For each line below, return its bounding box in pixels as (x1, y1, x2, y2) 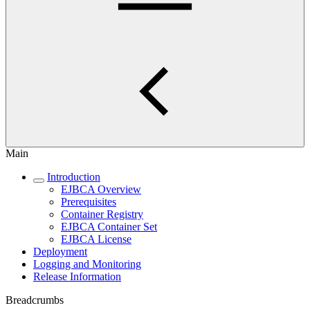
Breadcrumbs (6, 294, 64, 306)
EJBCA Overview (61, 183, 141, 195)
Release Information (33, 271, 121, 282)
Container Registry (61, 208, 143, 220)
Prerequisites (61, 196, 116, 208)
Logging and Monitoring (33, 258, 141, 270)
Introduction (47, 171, 100, 183)
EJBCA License (61, 233, 131, 245)
